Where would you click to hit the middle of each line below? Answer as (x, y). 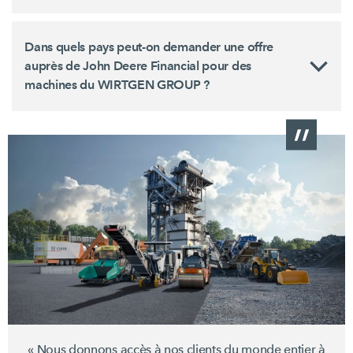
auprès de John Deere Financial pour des (138, 66)
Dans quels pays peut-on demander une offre (149, 47)
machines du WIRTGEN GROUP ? (117, 85)
